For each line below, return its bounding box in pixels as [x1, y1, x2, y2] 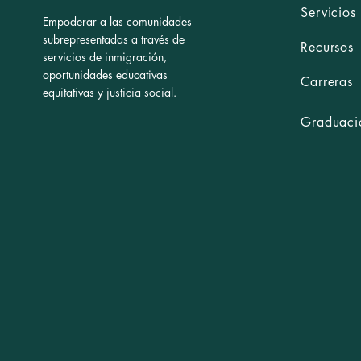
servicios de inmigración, [42, 49, 167, 64]
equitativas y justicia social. [42, 85, 176, 100]
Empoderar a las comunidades [42, 14, 192, 29]
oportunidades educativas [42, 67, 168, 82]
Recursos [301, 39, 354, 56]
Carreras [301, 73, 353, 90]
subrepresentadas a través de [42, 31, 185, 47]
